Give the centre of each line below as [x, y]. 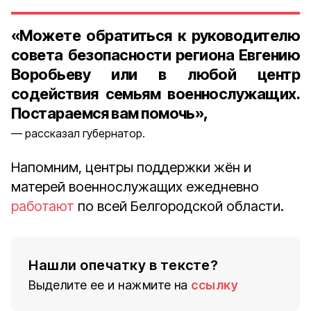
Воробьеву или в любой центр [155, 74]
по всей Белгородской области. [179, 206]
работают [43, 206]
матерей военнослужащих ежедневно [135, 187]
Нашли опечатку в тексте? [123, 265]
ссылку [215, 285]
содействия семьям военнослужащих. [155, 94]
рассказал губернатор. [85, 133]
